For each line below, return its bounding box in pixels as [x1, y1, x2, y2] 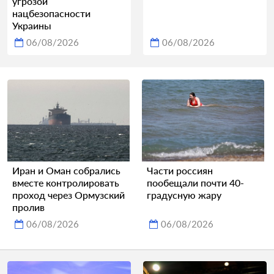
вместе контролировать [12, 176, 119, 188]
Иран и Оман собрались [12, 164, 120, 176]
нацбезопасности [12, 7, 91, 20]
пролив [12, 201, 45, 213]
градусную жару [147, 188, 221, 201]
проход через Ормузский [12, 188, 125, 201]
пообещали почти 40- [147, 176, 244, 188]
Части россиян [147, 164, 213, 176]
